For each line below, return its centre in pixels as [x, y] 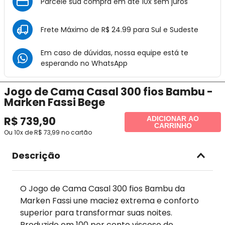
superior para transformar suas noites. [96, 213]
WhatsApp [109, 63]
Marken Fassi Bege [54, 102]
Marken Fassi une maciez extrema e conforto [109, 201]
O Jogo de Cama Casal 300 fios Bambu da [102, 189]
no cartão [76, 132]
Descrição [36, 155]
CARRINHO [173, 125]
